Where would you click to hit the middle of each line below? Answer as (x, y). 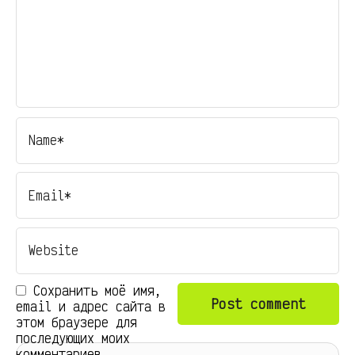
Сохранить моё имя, (97, 290)
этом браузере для (76, 322)
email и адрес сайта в (91, 306)
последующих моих (73, 338)
